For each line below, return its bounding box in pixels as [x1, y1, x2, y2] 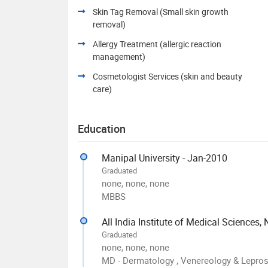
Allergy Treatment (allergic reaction [93, 38, 221, 50]
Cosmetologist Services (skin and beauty [93, 70, 242, 82]
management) [93, 50, 145, 62]
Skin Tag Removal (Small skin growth [93, 5, 229, 17]
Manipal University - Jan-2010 [102, 151, 227, 165]
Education [78, 121, 126, 136]
